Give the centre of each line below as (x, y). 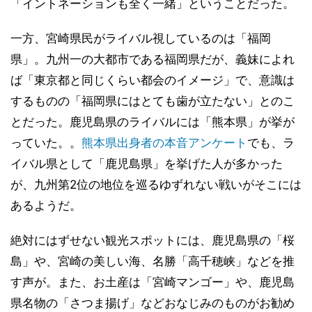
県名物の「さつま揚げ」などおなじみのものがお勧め (153, 303)
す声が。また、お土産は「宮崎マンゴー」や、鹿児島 (153, 282)
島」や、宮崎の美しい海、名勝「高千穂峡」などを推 (153, 261)
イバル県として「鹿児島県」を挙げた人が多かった (147, 164)
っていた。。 (46, 143)
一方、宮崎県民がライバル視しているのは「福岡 (141, 38)
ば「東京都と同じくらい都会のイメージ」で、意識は (153, 80)
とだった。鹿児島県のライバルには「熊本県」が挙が (153, 122)
